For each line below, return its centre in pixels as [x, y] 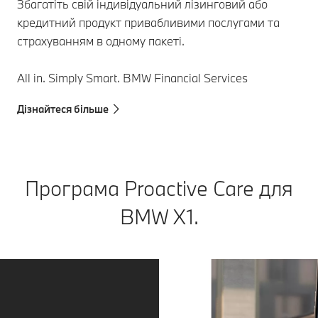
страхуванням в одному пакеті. [102, 40]
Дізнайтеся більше [63, 109]
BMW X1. [159, 216]
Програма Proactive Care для [159, 188]
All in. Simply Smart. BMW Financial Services [132, 77]
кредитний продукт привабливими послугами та [148, 22]
